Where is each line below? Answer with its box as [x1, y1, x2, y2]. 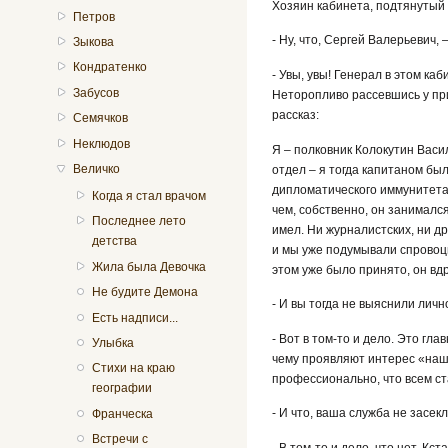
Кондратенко [73, 60, 148, 75]
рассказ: [272, 108, 319, 122]
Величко [73, 162, 121, 177]
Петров [73, 9, 116, 24]
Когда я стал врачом [91, 188, 206, 203]
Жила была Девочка [91, 259, 206, 274]
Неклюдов [73, 136, 131, 151]
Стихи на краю [91, 361, 175, 376]
